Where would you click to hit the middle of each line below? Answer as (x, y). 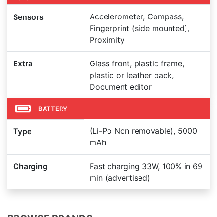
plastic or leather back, (132, 75)
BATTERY (53, 108)
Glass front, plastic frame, (137, 63)
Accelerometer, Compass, (137, 16)
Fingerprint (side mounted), (139, 28)
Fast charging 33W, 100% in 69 (146, 166)
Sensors (28, 17)
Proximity (107, 40)
